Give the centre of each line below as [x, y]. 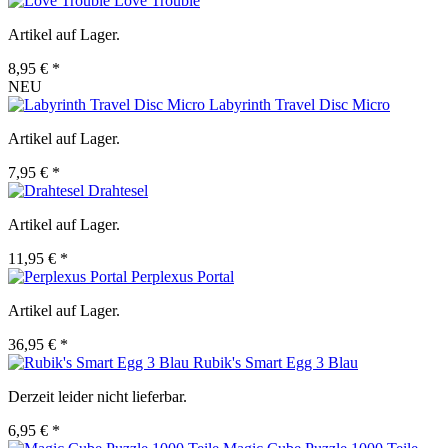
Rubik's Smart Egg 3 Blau [275, 363]
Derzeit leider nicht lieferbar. [97, 397]
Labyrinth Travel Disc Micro [299, 105]
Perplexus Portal [182, 277]
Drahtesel [118, 191]
